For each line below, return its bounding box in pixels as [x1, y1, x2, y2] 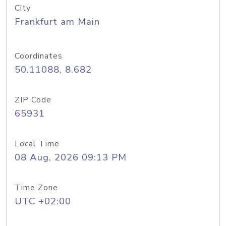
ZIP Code [15, 94, 51, 105]
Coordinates [15, 50, 63, 62]
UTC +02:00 [15, 195, 71, 208]
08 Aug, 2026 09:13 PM [15, 151, 127, 164]
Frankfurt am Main [15, 15, 100, 28]
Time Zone [15, 182, 58, 193]
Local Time [15, 138, 60, 149]
